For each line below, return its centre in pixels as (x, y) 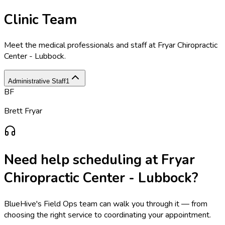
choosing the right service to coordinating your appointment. (107, 215)
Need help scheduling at (83, 160)
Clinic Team (40, 19)
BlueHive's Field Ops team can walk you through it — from (106, 204)
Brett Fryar (23, 111)
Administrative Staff (37, 81)
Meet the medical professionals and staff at (81, 45)
